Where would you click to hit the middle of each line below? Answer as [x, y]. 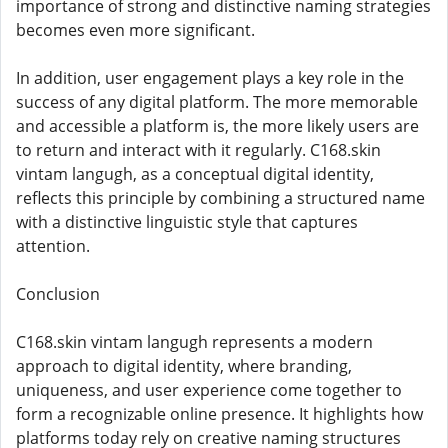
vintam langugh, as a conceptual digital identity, [195, 174]
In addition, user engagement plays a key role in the [210, 78]
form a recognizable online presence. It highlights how [219, 414]
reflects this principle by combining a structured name [220, 198]
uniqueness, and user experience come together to [209, 390]
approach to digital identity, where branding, [184, 366]
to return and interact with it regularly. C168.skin [198, 150]
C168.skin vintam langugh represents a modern [194, 342]
